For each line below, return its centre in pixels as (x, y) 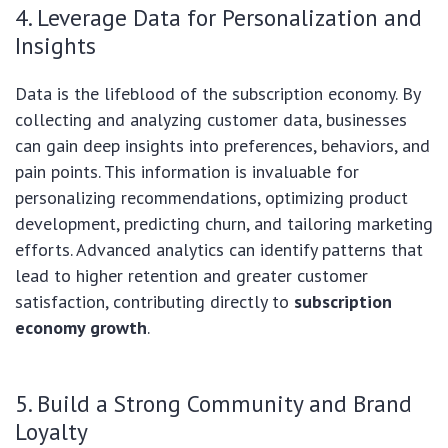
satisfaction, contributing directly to (154, 302)
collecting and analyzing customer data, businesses (211, 120)
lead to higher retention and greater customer (191, 276)
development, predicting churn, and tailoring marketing (224, 224)
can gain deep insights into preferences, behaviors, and (222, 146)
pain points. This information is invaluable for (187, 172)
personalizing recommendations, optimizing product (211, 198)
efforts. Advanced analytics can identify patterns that (219, 250)
